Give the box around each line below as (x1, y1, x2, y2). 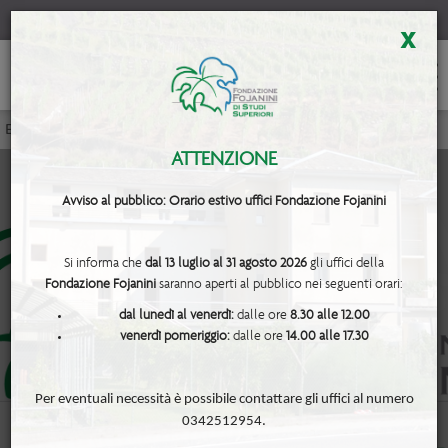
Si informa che (64, 256, 145, 271)
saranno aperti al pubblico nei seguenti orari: (156, 277, 403, 292)
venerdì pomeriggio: (119, 329, 230, 344)
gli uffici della (307, 256, 384, 271)
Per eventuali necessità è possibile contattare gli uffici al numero (34, 391, 414, 407)
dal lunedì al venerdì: (118, 308, 234, 323)
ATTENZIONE (171, 149, 277, 170)
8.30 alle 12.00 (289, 308, 370, 323)
